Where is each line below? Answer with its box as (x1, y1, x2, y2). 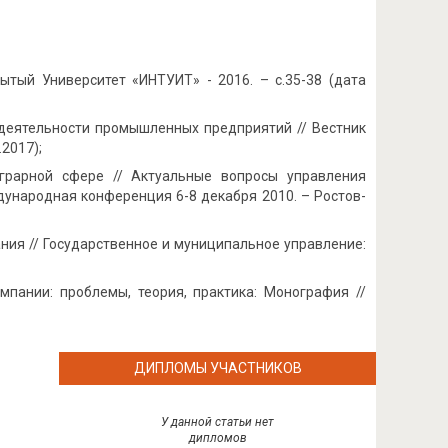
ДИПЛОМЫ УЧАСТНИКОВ (133, 360, 302, 376)
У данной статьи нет (161, 415, 275, 429)
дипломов (188, 431, 247, 445)
